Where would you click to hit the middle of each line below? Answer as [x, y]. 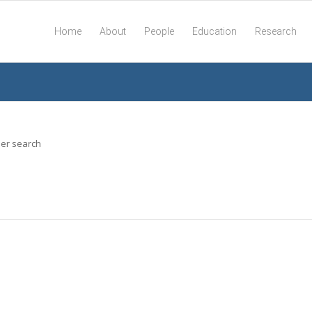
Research [275, 31]
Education [214, 31]
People [159, 31]
